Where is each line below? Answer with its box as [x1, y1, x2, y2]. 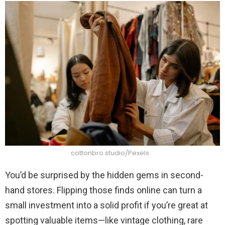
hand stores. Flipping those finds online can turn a [5, 184, 202, 195]
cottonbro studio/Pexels [71, 148, 149, 158]
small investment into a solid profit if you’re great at [5, 199, 208, 210]
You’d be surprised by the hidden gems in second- [5, 169, 203, 180]
